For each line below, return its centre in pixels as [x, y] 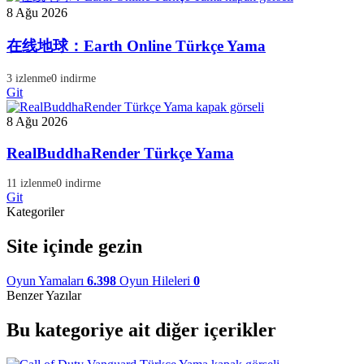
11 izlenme [31, 184]
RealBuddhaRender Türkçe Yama [120, 153]
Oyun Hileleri [155, 281]
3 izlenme [29, 78]
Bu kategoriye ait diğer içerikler [141, 330]
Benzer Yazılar [44, 296]
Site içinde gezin [74, 247]
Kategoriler [35, 212]
